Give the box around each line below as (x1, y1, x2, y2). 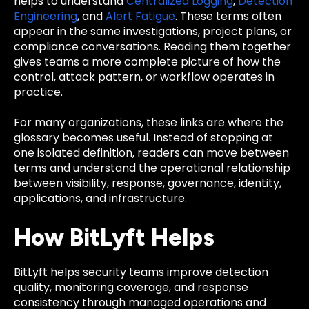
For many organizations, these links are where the (14, 114, 283, 130)
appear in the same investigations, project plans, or (14, 23, 292, 39)
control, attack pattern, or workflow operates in (14, 68, 275, 85)
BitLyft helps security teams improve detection (14, 264, 268, 281)
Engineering (14, 8, 77, 24)
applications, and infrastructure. (14, 190, 187, 206)
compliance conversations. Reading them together (14, 38, 291, 54)
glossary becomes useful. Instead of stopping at (14, 130, 273, 146)
